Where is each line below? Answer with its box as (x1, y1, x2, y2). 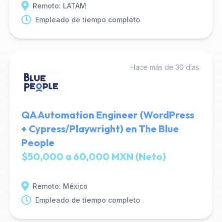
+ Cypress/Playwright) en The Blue (21, 122, 179, 135)
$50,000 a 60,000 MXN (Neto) (21, 150, 166, 163)
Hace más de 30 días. (130, 63, 201, 71)
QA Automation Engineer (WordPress (21, 109, 194, 121)
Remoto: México (32, 182, 88, 190)
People (21, 136, 55, 149)
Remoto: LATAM (32, 1, 86, 10)
